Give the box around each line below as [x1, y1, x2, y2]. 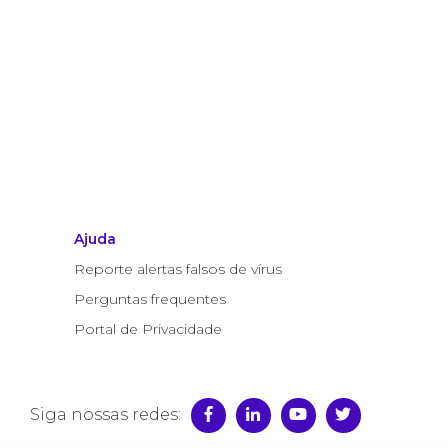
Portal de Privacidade [73, 320, 222, 338]
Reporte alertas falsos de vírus [73, 260, 282, 278]
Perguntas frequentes [73, 290, 226, 308]
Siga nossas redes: [29, 405, 181, 424]
